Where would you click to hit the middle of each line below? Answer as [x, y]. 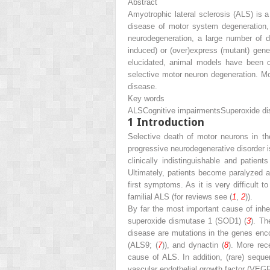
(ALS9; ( [143, 245]
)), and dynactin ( [193, 245]
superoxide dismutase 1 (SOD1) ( [187, 221]
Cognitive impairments [182, 110]
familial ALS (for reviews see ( [180, 196]
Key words [146, 98]
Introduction [171, 122]
